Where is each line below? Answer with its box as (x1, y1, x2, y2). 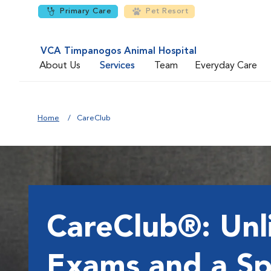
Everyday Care (195, 60, 257, 71)
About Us (39, 60, 80, 71)
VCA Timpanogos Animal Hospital (41, 47, 197, 56)
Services (100, 60, 135, 71)
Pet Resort (146, 7, 188, 15)
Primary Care (60, 7, 111, 15)
